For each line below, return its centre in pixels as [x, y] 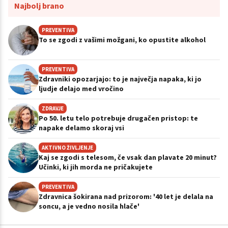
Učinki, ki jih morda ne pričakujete [96, 167]
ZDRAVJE [53, 108]
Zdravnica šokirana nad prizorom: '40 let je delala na [126, 196]
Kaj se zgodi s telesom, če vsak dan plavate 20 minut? [128, 157]
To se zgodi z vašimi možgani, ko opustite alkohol [122, 39]
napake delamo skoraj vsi [81, 127]
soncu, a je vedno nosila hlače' [89, 206]
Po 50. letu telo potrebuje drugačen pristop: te [118, 118]
